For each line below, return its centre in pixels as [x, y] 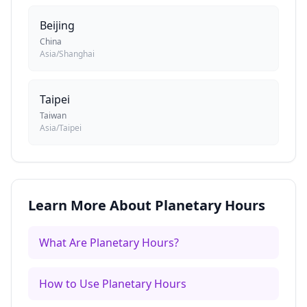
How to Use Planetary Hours [113, 284]
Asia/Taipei [61, 128]
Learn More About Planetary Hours [147, 205]
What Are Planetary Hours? [109, 243]
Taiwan [53, 115]
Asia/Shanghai [67, 54]
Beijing [57, 25]
